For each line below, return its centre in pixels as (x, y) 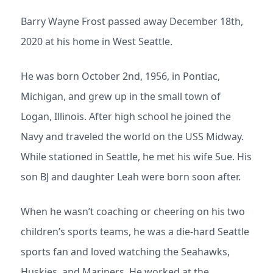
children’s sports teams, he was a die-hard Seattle (135, 232)
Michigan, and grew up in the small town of (121, 96)
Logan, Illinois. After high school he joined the (126, 116)
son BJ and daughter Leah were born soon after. (131, 177)
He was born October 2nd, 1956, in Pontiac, (120, 76)
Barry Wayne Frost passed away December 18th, (132, 21)
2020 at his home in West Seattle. (97, 41)
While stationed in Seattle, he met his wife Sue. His (136, 157)
